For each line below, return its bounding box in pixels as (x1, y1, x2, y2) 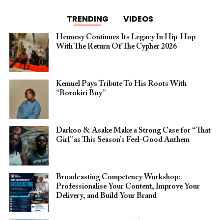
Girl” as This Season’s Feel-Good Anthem (55, 136, 190, 144)
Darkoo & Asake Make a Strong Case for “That (55, 127, 211, 135)
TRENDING (66, 13, 109, 25)
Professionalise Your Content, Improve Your (55, 183, 200, 191)
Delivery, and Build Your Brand (55, 192, 157, 200)
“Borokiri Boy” (55, 89, 106, 98)
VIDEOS (123, 13, 153, 25)
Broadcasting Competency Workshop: (55, 173, 180, 182)
